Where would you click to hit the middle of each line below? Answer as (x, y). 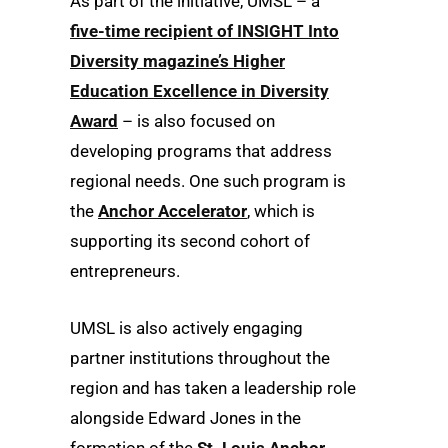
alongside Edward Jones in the (185, 418)
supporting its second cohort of (190, 240)
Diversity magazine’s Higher (177, 60)
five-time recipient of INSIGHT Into (204, 30)
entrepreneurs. (125, 270)
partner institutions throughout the (200, 358)
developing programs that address (201, 150)
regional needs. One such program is (208, 180)
